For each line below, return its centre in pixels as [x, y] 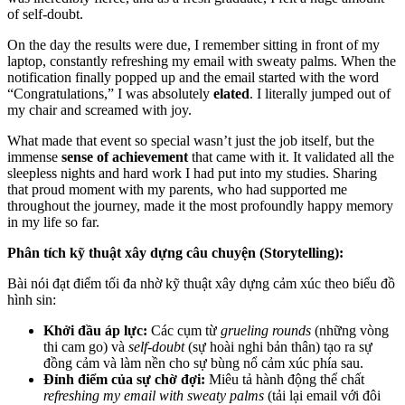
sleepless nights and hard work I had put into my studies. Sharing [192, 174]
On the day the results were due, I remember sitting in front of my [193, 45]
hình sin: [32, 300]
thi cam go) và [86, 347]
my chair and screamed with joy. [99, 110]
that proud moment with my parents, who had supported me [177, 190]
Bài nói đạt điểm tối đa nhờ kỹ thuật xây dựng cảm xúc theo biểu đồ [201, 284]
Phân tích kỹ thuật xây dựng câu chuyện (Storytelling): [175, 253]
